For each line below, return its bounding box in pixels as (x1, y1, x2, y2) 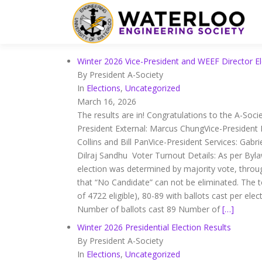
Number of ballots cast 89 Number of (77, 204, 222, 215)
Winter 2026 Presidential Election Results (77, 222, 231, 233)
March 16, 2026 (77, 96, 136, 107)
